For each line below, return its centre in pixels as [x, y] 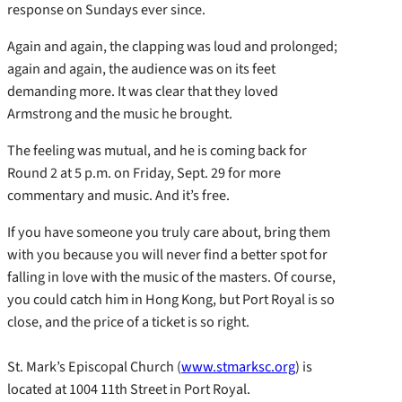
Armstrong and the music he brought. [121, 113]
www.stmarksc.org [238, 367]
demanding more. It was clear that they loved [143, 91]
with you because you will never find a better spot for [167, 255]
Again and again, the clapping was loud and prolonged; [172, 46]
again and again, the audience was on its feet [141, 68]
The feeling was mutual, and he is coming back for [157, 151]
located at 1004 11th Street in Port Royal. [130, 389]
